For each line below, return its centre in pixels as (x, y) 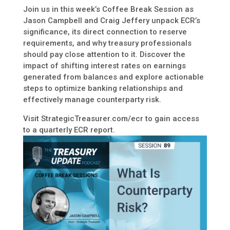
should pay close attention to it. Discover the (104, 54)
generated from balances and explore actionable (113, 77)
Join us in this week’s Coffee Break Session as (108, 9)
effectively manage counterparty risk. (92, 99)
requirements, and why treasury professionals (107, 43)
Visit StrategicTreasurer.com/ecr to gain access (111, 118)
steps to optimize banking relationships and (103, 88)
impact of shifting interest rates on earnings (104, 65)
